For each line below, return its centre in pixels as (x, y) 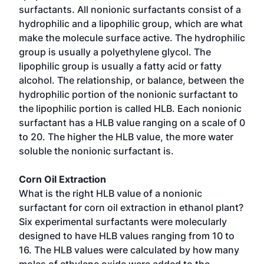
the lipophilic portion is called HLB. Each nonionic (130, 108)
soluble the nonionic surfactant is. (96, 151)
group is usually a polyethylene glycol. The (115, 52)
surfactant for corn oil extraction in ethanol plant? (131, 207)
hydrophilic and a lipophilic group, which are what (131, 24)
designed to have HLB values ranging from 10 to (127, 236)
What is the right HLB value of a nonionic (110, 193)
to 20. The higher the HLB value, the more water (126, 137)
